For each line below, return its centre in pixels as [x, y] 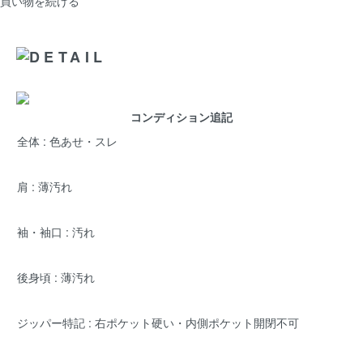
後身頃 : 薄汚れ [56, 277]
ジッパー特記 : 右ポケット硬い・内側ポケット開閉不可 [158, 322]
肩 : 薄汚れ [45, 186]
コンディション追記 [181, 116]
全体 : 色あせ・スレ [67, 141]
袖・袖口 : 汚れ [56, 231]
